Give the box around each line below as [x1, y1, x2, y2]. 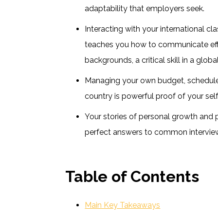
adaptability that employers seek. [85, 3, 205, 13]
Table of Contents [65, 167, 200, 185]
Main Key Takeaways [85, 200, 161, 210]
